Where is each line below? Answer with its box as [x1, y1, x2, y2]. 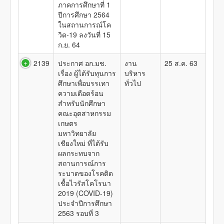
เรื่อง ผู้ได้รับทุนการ [58, 68, 116, 78]
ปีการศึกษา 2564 [58, 9, 109, 19]
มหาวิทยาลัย [58, 128, 96, 138]
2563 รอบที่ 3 [58, 208, 99, 218]
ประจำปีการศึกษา [58, 198, 112, 208]
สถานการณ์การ [58, 158, 106, 168]
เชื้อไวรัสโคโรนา [58, 178, 111, 188]
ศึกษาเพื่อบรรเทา [58, 78, 109, 88]
